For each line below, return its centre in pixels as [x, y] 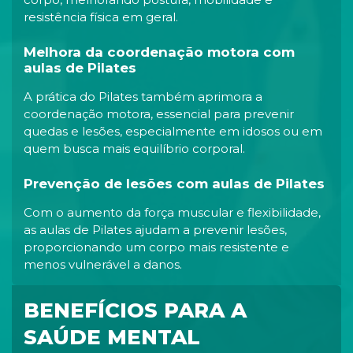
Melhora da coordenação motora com [159, 52]
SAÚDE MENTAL [112, 337]
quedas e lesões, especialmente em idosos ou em [173, 131]
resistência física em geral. [101, 17]
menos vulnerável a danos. [103, 264]
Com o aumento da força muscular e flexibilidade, [172, 212]
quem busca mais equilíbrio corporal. [134, 148]
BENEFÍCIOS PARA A [135, 310]
